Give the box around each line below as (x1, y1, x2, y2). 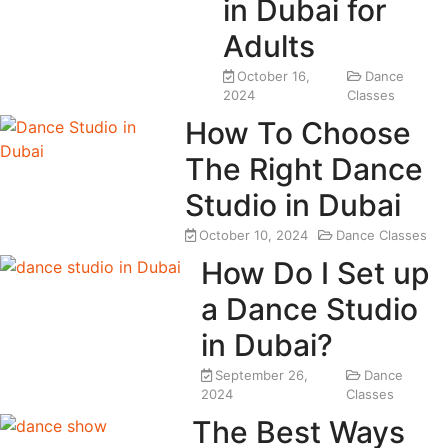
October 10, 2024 (198, 226, 308, 243)
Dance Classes (335, 226, 427, 243)
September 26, (215, 366, 309, 383)
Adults (223, 27, 316, 64)
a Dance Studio (201, 290, 419, 327)
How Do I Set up (201, 254, 431, 291)
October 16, (237, 67, 311, 84)
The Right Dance (184, 150, 423, 187)
